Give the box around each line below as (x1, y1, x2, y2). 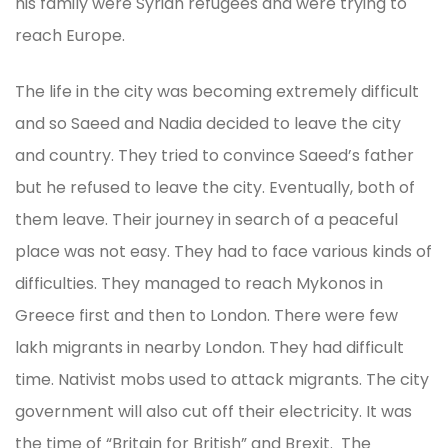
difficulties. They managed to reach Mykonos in (15, 271, 383, 295)
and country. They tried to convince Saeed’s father (15, 143, 414, 167)
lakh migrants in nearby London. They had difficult (15, 335, 404, 359)
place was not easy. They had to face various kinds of (15, 239, 432, 263)
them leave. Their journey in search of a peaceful (15, 207, 398, 231)
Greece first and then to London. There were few (15, 303, 398, 327)
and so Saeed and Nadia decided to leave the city (15, 111, 401, 135)
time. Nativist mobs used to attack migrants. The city (15, 367, 429, 391)
